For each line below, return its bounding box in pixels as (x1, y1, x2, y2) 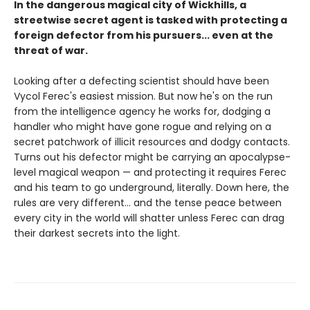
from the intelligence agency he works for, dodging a (14, 104, 271, 119)
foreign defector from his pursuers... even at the (14, 28, 273, 43)
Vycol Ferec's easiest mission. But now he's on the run (14, 89, 273, 104)
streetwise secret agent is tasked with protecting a (14, 13, 287, 28)
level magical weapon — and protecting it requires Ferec (14, 165, 286, 180)
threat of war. (14, 44, 88, 58)
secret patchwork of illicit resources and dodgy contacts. (14, 135, 290, 149)
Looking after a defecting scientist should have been (14, 74, 269, 89)
